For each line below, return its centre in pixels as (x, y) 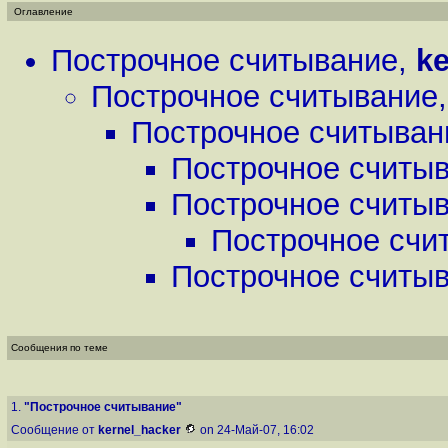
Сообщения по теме (59, 347)
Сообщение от (54, 430)
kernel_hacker (139, 430)
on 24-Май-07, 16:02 (257, 430)
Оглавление (43, 11)
